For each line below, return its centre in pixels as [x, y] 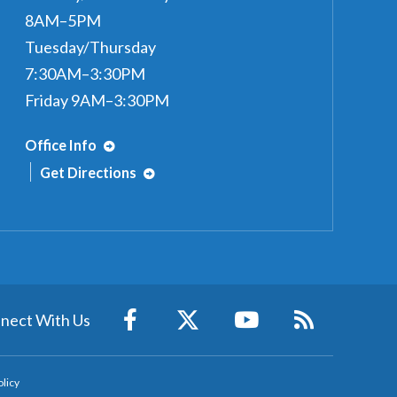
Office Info [62, 144]
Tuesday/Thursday [90, 47]
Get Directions [90, 172]
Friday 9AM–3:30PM [97, 100]
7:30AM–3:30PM [85, 73]
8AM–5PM [63, 20]
